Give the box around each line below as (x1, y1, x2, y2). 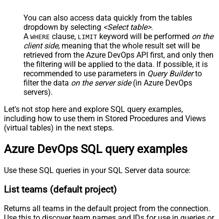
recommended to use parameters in (23, 69, 147, 79)
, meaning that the (58, 41, 122, 51)
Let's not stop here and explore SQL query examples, (4, 105, 183, 114)
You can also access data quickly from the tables (23, 13, 192, 23)
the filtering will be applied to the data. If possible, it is (23, 60, 208, 69)
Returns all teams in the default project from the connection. (4, 204, 210, 214)
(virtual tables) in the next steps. (4, 123, 114, 133)
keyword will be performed (97, 32, 192, 42)
